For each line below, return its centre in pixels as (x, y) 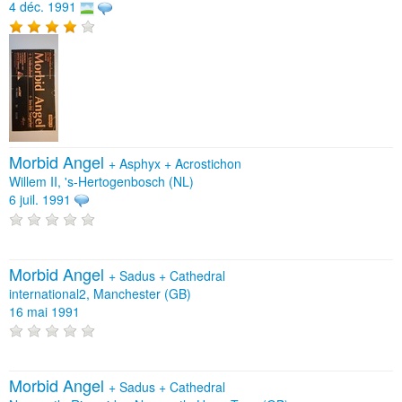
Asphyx (142, 164)
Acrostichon (208, 164)
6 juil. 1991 (40, 200)
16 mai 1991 (44, 311)
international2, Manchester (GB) (100, 293)
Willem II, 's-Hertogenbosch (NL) (101, 182)
